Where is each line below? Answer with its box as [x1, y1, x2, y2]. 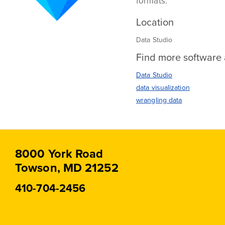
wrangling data [136, 96, 182, 104]
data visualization [136, 83, 190, 92]
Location [136, 16, 174, 29]
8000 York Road [15, 147, 103, 161]
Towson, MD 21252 [15, 161, 119, 175]
